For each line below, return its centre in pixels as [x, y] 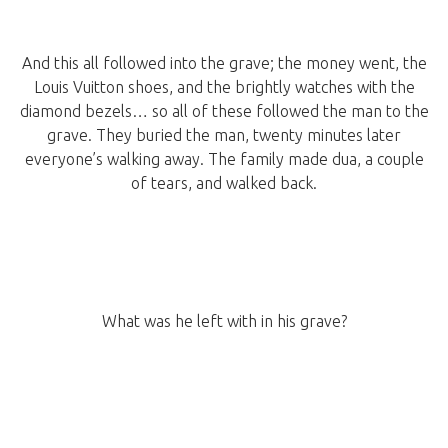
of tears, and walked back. [224, 183]
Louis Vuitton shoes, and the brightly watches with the [224, 87]
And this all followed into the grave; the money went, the [224, 63]
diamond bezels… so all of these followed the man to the [224, 111]
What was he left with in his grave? [224, 321]
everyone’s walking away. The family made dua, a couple [224, 159]
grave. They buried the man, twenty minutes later [224, 135]
